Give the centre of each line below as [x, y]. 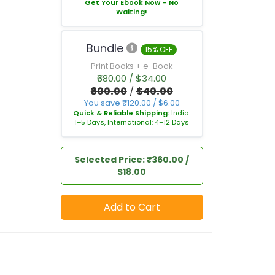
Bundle [107, 48]
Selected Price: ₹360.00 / [132, 160]
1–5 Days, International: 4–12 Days [132, 122]
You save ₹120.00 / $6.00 [132, 103]
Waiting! [132, 12]
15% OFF [159, 49]
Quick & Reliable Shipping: [122, 113]
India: [181, 113]
